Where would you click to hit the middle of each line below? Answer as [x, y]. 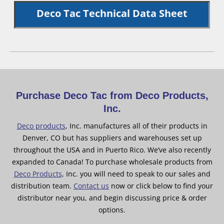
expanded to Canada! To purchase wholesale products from [112, 161]
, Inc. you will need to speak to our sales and [136, 173]
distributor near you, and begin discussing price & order [112, 197]
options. [112, 209]
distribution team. [42, 185]
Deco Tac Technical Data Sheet [112, 13]
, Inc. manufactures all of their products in [136, 125]
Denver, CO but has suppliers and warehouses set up [112, 137]
